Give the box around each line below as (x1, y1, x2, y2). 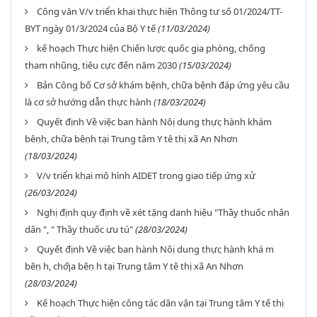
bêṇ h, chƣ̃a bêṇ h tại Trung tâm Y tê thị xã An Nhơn (25, 260, 243, 272)
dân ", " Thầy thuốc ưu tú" (25, 223, 133, 236)
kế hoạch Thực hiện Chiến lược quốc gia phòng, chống (37, 42, 265, 54)
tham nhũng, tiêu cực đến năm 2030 (25, 59, 177, 71)
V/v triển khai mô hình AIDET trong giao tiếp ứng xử (37, 169, 255, 182)
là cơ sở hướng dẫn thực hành (25, 96, 151, 108)
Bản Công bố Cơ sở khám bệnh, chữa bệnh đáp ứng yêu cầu (37, 79, 289, 91)
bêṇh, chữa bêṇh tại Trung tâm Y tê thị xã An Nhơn (25, 132, 238, 145)
